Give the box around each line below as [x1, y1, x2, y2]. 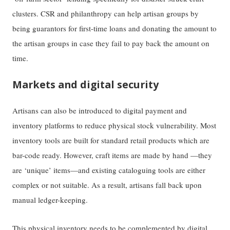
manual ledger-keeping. [12, 195, 91, 205]
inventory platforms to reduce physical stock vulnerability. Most [12, 120, 217, 131]
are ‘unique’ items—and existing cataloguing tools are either [12, 165, 206, 176]
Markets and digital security [12, 78, 159, 92]
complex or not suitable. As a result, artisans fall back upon [12, 180, 202, 190]
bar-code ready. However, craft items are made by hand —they [12, 150, 213, 161]
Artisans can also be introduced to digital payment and [12, 105, 187, 116]
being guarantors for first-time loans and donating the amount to [12, 23, 217, 33]
